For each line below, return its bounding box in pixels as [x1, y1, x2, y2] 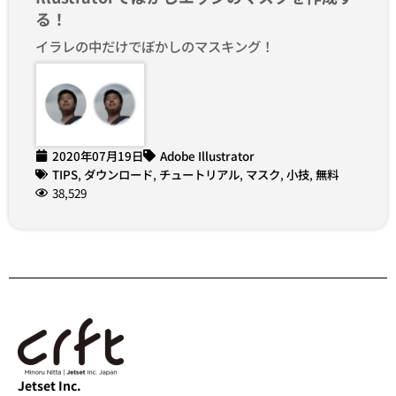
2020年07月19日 [52, 146, 143, 164]
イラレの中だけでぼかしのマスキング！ [35, 36, 274, 57]
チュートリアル [159, 164, 240, 183]
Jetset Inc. [18, 376, 81, 394]
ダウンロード [84, 164, 153, 183]
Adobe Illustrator [160, 146, 255, 164]
